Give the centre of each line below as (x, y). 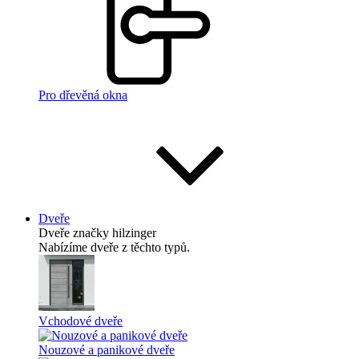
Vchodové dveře (81, 321)
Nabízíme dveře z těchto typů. (114, 247)
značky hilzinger (115, 233)
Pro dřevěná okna (83, 95)
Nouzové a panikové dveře (107, 350)
